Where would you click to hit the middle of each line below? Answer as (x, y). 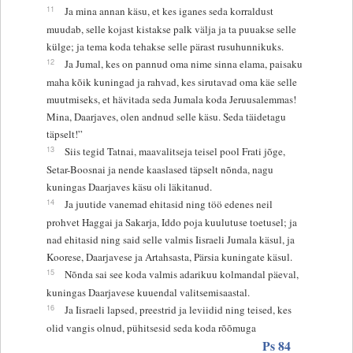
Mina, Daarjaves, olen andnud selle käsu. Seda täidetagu (166, 116)
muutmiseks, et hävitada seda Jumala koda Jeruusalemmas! (171, 99)
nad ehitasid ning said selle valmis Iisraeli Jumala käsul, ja (170, 239)
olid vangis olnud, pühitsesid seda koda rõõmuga (151, 327)
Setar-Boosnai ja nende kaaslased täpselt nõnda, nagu (160, 169)
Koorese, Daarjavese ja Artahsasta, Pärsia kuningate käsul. (169, 256)
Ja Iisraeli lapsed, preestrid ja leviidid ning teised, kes (178, 309)
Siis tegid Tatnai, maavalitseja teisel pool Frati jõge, (175, 151)
